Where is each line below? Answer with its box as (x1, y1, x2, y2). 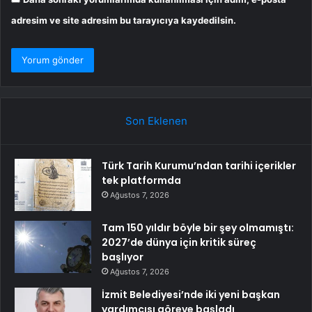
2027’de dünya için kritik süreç (102, 235, 256, 249)
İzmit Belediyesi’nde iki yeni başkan (102, 287, 280, 302)
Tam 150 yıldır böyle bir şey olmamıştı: (102, 220, 294, 235)
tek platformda (102, 173, 181, 187)
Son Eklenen (125, 114, 187, 127)
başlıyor (102, 249, 143, 264)
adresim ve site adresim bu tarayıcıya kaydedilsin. (11, 14, 236, 26)
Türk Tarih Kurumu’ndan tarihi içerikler (102, 158, 296, 173)
